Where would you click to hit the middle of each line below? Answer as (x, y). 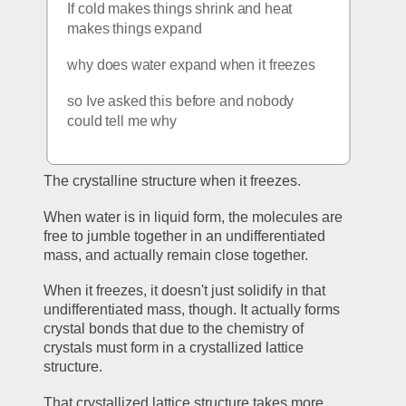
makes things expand (135, 28)
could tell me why (122, 121)
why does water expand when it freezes (192, 65)
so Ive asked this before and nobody (181, 101)
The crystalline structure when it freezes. (173, 180)
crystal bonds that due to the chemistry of (174, 329)
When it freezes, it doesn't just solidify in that (185, 291)
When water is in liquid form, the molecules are (193, 217)
